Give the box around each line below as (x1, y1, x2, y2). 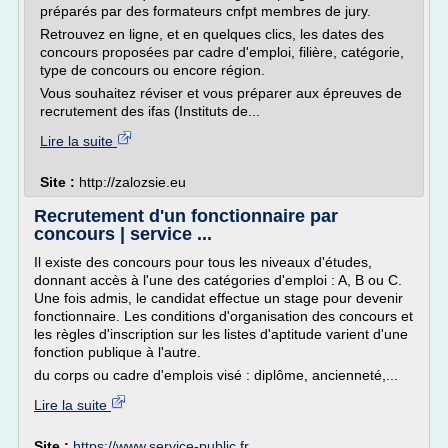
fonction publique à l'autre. (34, 344, 201, 360)
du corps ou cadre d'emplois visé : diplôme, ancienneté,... (34, 367, 398, 383)
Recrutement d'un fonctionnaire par (34, 206, 338, 226)
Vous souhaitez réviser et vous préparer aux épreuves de (40, 85, 402, 101)
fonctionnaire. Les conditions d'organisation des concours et (34, 308, 413, 324)
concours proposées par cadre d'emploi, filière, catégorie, (40, 44, 404, 60)
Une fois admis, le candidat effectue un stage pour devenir (34, 290, 403, 306)
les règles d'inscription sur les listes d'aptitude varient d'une (34, 326, 408, 342)
